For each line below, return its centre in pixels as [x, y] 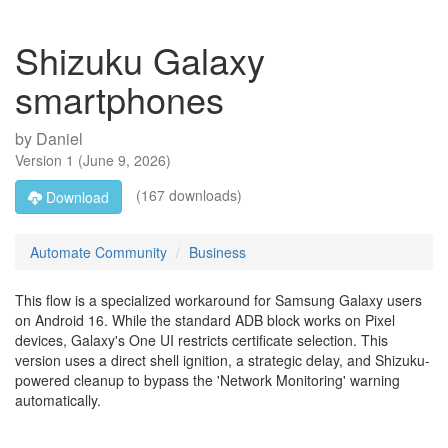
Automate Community [98, 252]
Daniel [59, 138]
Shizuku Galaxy [140, 59]
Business [217, 252]
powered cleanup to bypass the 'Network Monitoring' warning [207, 380]
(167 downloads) [187, 194]
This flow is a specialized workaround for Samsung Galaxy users [218, 300]
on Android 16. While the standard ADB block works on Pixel [205, 320]
